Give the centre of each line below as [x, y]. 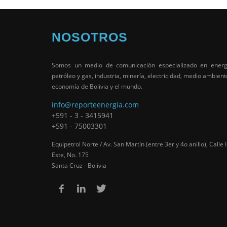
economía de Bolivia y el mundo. [97, 86]
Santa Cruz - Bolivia [79, 165]
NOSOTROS [90, 37]
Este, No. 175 [70, 154]
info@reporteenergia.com [95, 104]
